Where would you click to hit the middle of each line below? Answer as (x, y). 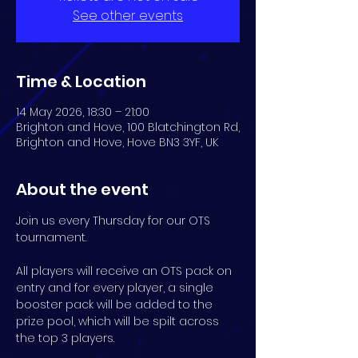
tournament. (51, 237)
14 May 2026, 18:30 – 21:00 (83, 111)
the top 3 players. (65, 338)
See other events (128, 15)
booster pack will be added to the (116, 304)
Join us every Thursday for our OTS (115, 220)
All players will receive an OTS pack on (125, 270)
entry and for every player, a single (116, 287)
